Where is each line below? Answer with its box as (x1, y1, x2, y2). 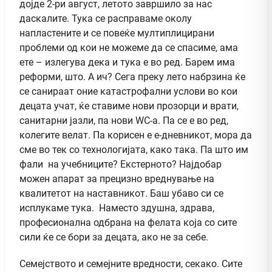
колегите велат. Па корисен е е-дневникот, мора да (19, 129, 252, 141)
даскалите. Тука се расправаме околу (19, 12, 192, 24)
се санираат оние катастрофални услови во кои (19, 85, 237, 97)
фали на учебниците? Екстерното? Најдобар (19, 158, 222, 170)
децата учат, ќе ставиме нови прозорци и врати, (19, 100, 239, 112)
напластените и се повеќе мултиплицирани (19, 27, 214, 39)
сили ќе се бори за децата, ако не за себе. (19, 231, 208, 243)
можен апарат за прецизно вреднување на (19, 172, 214, 185)
